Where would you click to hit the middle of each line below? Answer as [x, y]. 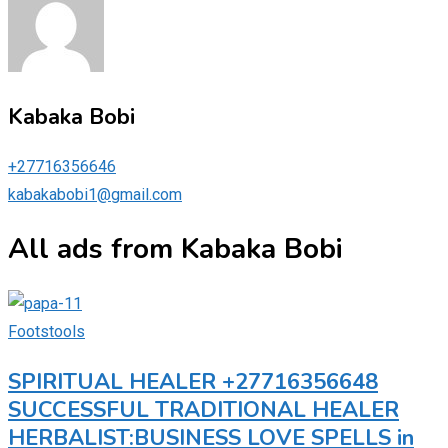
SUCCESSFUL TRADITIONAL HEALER [203, 409]
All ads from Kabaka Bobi [175, 249]
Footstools [46, 331]
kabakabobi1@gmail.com [95, 195]
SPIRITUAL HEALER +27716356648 [193, 381]
